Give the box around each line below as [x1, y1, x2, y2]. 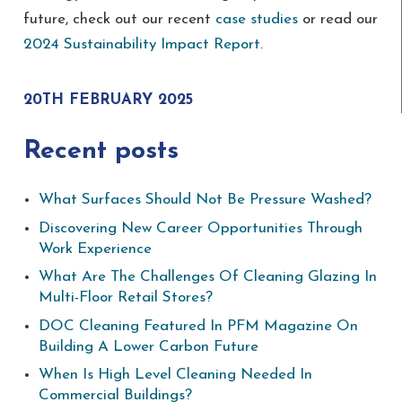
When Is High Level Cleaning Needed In [38, 367, 312, 383]
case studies [214, 12, 298, 28]
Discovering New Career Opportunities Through [38, 220, 363, 236]
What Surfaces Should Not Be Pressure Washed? [38, 192, 371, 208]
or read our [297, 12, 378, 28]
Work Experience [38, 240, 152, 257]
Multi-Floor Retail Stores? [38, 290, 213, 306]
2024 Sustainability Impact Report [22, 37, 260, 53]
